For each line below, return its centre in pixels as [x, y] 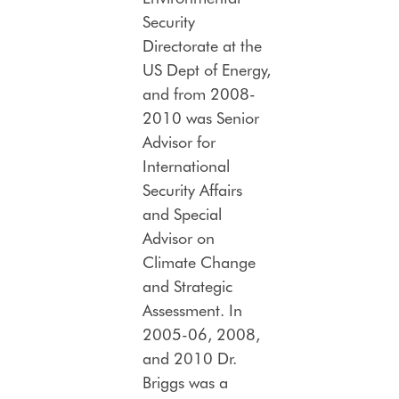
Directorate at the [202, 46]
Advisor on [179, 238]
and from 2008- [199, 94]
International [186, 166]
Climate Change [199, 262]
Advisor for [179, 142]
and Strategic [187, 286]
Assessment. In [192, 310]
